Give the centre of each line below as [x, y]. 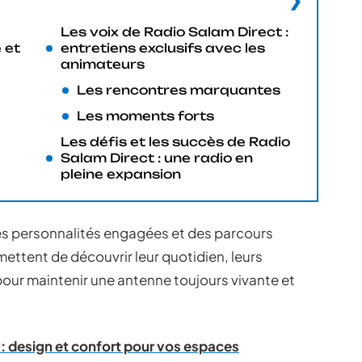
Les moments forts [145, 116]
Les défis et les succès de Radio [175, 142]
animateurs [103, 64]
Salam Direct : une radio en [157, 158]
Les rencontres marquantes [179, 90]
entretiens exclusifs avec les [163, 48]
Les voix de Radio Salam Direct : [175, 32]
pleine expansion [121, 174]
